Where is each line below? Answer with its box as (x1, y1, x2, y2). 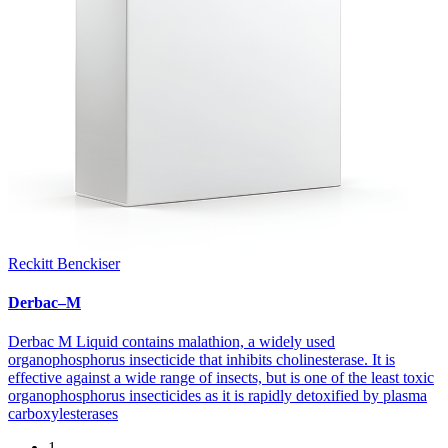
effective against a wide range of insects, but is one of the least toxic (8, 369, 434, 387)
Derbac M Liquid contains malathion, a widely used (8, 333, 335, 351)
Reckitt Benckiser (8, 254, 120, 272)
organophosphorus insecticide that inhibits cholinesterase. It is (8, 351, 395, 369)
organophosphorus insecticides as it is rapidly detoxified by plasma (8, 387, 427, 405)
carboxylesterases (8, 405, 118, 423)
